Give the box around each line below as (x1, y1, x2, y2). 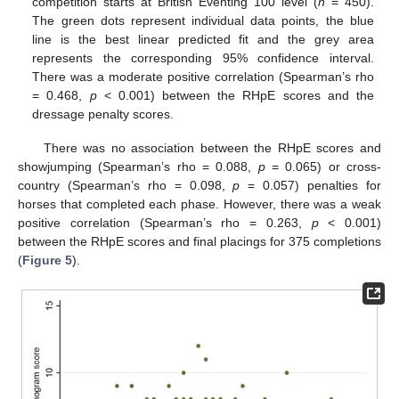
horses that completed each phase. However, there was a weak (18, 196, 381, 211)
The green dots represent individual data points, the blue (32, 12, 374, 28)
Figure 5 (22, 252, 72, 267)
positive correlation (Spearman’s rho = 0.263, (18, 215, 312, 230)
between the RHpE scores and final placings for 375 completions (18, 233, 381, 248)
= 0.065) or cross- (265, 159, 382, 174)
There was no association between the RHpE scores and (43, 140, 381, 155)
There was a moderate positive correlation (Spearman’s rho (32, 69, 374, 84)
